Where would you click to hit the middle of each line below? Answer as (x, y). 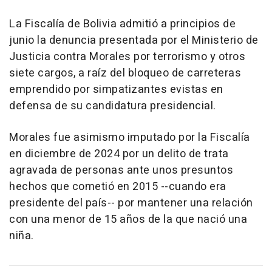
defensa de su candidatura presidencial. (113, 106)
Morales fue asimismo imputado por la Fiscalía (130, 138)
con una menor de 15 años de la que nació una (128, 220)
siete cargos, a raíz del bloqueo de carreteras (125, 73)
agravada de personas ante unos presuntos (121, 171)
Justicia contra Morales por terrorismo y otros (127, 57)
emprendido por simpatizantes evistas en (116, 90)
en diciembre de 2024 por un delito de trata (119, 154)
